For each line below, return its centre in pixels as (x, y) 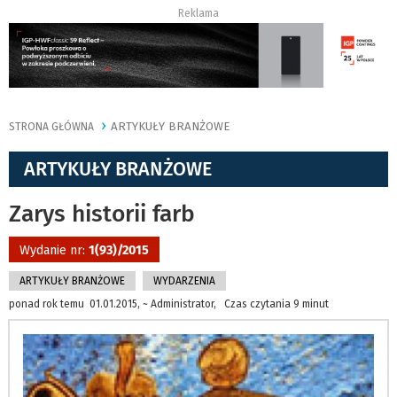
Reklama (198, 13)
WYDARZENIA (184, 281)
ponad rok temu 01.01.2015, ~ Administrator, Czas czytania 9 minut (169, 304)
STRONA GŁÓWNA (51, 127)
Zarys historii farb (102, 214)
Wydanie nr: (54, 251)
